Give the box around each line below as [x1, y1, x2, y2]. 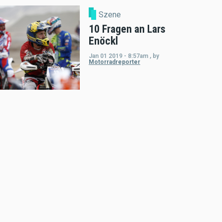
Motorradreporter [89, 58, 140, 65]
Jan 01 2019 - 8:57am [89, 52, 148, 59]
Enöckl [89, 34, 118, 47]
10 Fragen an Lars [89, 22, 166, 35]
